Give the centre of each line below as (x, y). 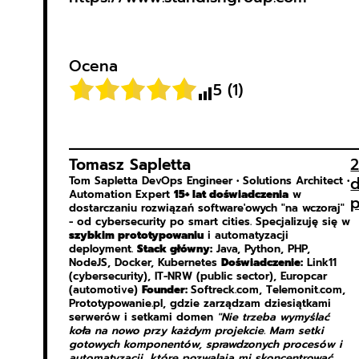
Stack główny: (174, 250)
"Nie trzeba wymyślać (273, 318)
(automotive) (105, 290)
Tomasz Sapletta (129, 165)
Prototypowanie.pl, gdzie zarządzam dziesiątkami (200, 304)
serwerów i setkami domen (143, 318)
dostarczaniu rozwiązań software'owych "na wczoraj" (206, 209)
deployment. (103, 250)
